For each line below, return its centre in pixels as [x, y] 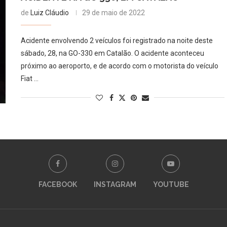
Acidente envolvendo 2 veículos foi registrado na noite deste [117, 41]
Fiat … [29, 79]
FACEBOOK [58, 184]
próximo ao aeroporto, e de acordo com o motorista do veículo [119, 66]
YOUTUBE [171, 184]
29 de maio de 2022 [113, 13]
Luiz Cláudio [49, 13]
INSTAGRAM [115, 184]
